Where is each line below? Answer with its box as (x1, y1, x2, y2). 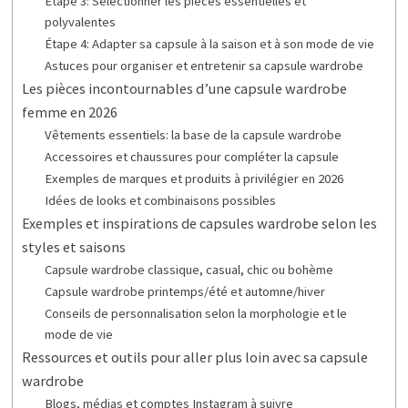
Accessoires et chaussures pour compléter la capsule (45, 148, 340, 165)
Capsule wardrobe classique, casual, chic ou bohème (45, 260, 334, 278)
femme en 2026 (21, 102, 117, 121)
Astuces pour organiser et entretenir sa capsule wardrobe (45, 56, 364, 74)
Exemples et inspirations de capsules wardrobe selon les (21, 213, 377, 232)
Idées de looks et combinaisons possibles (45, 191, 277, 209)
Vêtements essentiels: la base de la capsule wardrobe (45, 126, 342, 143)
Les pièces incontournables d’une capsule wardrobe (21, 78, 347, 97)
